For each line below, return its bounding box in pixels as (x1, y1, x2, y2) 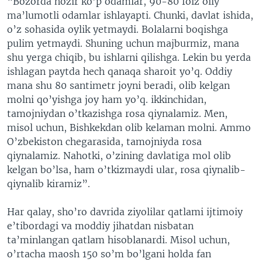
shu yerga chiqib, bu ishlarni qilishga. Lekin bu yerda (7, 51, 251, 63)
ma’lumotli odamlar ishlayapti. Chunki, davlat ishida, (7, 9, 253, 21)
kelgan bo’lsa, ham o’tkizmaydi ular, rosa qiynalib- (7, 164, 246, 175)
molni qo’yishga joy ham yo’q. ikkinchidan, (7, 94, 206, 105)
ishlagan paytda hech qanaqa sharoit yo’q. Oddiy (7, 65, 232, 77)
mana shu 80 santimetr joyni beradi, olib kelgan (7, 80, 230, 91)
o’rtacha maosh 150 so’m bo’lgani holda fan (7, 248, 211, 260)
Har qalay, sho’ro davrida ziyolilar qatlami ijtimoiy (7, 206, 243, 218)
